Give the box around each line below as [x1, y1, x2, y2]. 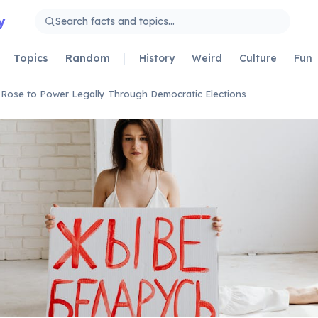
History [139, 51, 175, 65]
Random [65, 51, 110, 65]
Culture [239, 51, 277, 65]
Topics [13, 51, 48, 65]
